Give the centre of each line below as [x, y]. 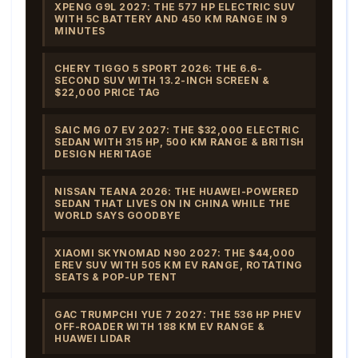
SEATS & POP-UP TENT [116, 276]
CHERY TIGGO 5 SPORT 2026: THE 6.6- [158, 68]
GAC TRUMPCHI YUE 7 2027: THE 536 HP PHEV [178, 314]
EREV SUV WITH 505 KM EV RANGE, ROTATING [179, 265]
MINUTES [80, 30]
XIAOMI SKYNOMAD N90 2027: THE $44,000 [175, 253]
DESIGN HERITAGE [103, 153]
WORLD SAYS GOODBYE [117, 215]
